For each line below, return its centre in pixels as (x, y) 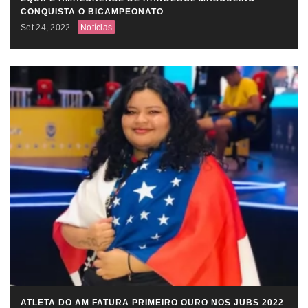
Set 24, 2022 (46, 27)
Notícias (96, 27)
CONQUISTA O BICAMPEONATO (92, 11)
